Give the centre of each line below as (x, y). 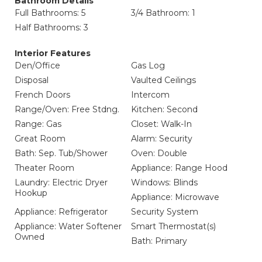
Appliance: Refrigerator (61, 212)
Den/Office (37, 65)
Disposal (32, 80)
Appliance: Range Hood (179, 168)
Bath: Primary (159, 241)
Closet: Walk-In (161, 124)
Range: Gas (38, 124)
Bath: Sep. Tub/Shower (61, 153)
